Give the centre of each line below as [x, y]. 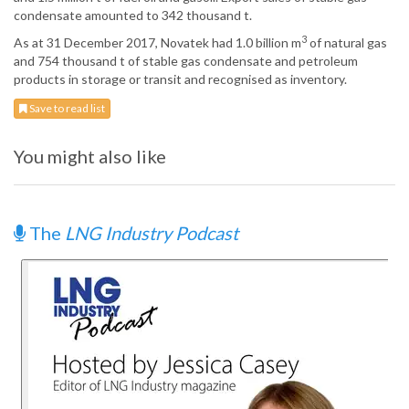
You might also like [90, 157]
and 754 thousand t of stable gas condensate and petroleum [186, 61]
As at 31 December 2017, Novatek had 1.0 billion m [157, 43]
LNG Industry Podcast [152, 233]
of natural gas [347, 43]
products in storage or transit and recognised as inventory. [180, 79]
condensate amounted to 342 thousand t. [133, 16]
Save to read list [66, 109]
